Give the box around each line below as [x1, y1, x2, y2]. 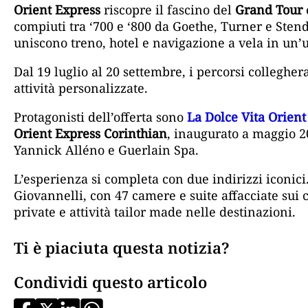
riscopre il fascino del [100, 1, 235, 19]
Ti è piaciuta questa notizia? [14, 237, 230, 259]
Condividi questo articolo [14, 271, 207, 293]
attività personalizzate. [14, 80, 148, 97]
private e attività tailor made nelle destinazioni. [14, 203, 296, 221]
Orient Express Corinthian [14, 125, 167, 142]
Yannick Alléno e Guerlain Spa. [14, 142, 199, 159]
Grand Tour [235, 1, 302, 19]
